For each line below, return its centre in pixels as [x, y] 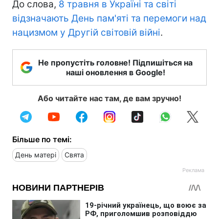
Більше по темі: [42, 139]
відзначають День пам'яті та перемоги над [109, 18]
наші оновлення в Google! [115, 72]
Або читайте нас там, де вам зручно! [109, 98]
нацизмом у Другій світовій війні [86, 32]
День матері [36, 154]
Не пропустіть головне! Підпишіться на [115, 62]
